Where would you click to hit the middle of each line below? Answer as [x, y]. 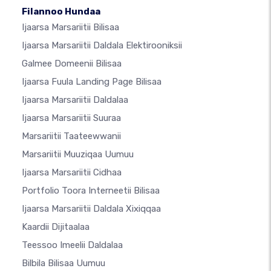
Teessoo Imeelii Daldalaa [72, 245]
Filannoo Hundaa [61, 12]
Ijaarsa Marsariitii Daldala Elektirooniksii [102, 46]
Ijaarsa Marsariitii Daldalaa [75, 100]
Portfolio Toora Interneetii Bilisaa [91, 191]
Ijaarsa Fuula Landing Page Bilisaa [92, 82]
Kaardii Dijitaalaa [56, 227]
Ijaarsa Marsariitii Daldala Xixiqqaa [91, 209]
